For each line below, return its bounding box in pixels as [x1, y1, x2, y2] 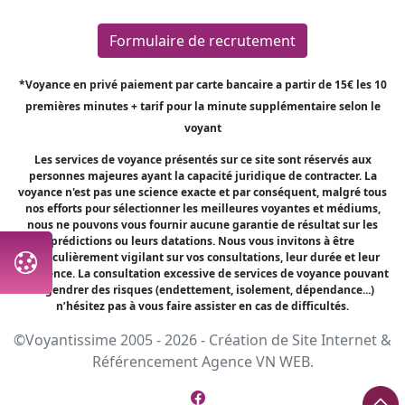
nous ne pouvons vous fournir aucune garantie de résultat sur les [27, 216, 378, 232]
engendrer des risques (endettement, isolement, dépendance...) [31, 281, 374, 297]
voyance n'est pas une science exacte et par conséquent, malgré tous [18, 184, 387, 200]
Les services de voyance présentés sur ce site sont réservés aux [33, 151, 372, 167]
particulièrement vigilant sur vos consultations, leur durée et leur [25, 249, 380, 265]
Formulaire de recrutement [109, 30, 296, 51]
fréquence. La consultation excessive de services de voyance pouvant [16, 265, 389, 281]
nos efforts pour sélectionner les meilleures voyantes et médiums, [24, 200, 381, 216]
